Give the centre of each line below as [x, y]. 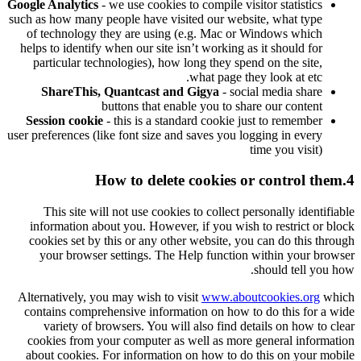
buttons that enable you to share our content [212, 106]
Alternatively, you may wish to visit [110, 297]
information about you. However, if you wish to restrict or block [192, 226]
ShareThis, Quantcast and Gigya [130, 91]
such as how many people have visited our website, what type [166, 19]
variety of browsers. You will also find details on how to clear [199, 326]
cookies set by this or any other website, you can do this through [192, 241]
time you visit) [286, 149]
